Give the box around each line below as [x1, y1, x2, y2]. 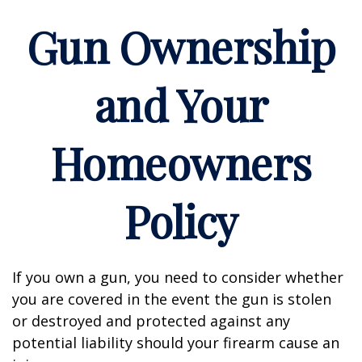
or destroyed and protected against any [12, 311, 290, 330]
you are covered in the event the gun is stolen [12, 289, 331, 309]
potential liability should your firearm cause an [12, 333, 339, 352]
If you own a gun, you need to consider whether [12, 267, 343, 287]
